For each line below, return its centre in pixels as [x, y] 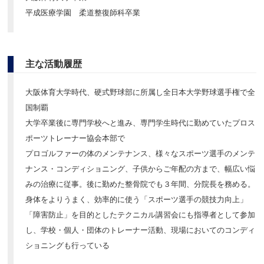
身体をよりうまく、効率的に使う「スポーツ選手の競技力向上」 [137, 200]
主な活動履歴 [54, 64]
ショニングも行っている [68, 246]
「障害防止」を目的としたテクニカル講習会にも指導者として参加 [141, 215]
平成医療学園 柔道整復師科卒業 [83, 13]
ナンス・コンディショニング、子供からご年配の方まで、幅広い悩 [141, 169]
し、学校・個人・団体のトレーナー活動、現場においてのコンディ [141, 230]
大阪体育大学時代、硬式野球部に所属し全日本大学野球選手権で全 [141, 93]
